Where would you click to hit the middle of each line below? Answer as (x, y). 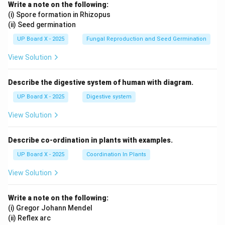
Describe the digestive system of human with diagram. (101, 82)
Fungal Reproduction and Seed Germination (146, 39)
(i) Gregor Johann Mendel (50, 208)
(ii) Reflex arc (29, 218)
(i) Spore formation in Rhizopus (59, 15)
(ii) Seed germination (42, 25)
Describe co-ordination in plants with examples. (90, 140)
